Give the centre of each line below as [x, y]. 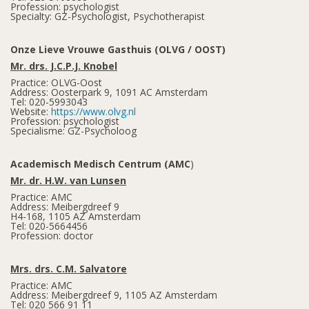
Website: [31, 111]
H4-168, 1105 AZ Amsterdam [76, 216]
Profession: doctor [52, 236]
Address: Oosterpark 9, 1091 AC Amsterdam [109, 92]
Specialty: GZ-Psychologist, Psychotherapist [108, 16]
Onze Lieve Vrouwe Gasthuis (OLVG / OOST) [118, 49]
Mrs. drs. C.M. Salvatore [69, 269]
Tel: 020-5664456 [49, 226]
